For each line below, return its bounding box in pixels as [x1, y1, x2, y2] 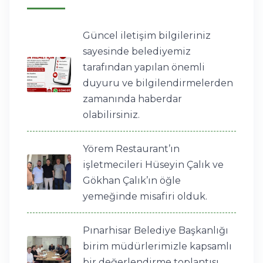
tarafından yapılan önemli [83, 62, 205, 73]
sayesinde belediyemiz [83, 46, 191, 58]
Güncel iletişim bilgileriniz [83, 30, 211, 42]
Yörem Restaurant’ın [83, 143, 180, 155]
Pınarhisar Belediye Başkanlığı [83, 225, 228, 237]
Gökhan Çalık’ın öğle [83, 175, 181, 187]
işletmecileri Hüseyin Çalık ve [83, 159, 224, 171]
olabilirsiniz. [83, 109, 140, 121]
